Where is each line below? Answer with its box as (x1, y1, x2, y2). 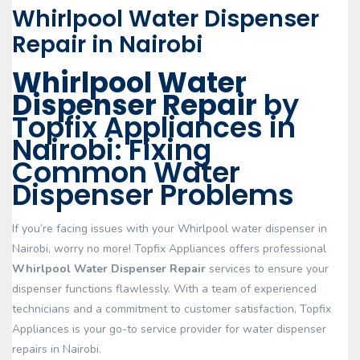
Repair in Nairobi (12, 29, 202, 60)
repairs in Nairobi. (12, 342, 101, 357)
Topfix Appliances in (12, 108, 296, 147)
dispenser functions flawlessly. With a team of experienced (12, 281, 317, 297)
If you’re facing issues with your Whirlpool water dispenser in (12, 221, 327, 236)
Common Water (12, 153, 240, 192)
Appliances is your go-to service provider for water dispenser (12, 321, 326, 337)
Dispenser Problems (12, 175, 294, 215)
